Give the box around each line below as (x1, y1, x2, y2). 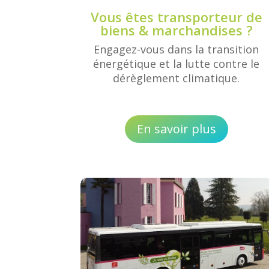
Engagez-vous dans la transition (94, 41, 259, 56)
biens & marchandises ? (100, 20, 253, 39)
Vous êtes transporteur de (90, 7, 262, 26)
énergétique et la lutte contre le (93, 56, 260, 71)
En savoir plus (136, 121, 216, 138)
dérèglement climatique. (113, 70, 240, 85)
